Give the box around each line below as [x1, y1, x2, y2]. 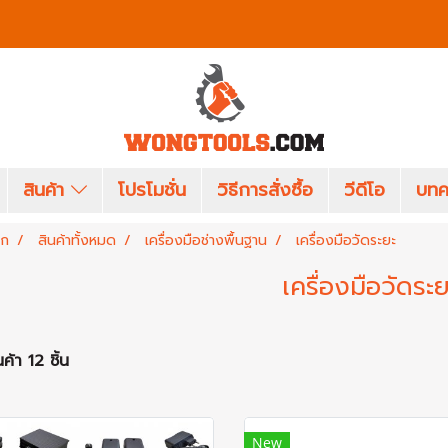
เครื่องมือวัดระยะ [295, 230, 396, 251]
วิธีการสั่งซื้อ [217, 176, 314, 204]
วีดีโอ [344, 176, 386, 204]
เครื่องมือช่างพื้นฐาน [144, 230, 267, 251]
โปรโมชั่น [118, 176, 187, 204]
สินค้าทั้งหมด [37, 230, 116, 251]
